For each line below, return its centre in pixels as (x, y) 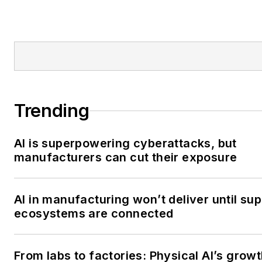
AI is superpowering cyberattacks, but (125, 144)
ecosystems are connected (94, 214)
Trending (52, 111)
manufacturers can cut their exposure (126, 158)
